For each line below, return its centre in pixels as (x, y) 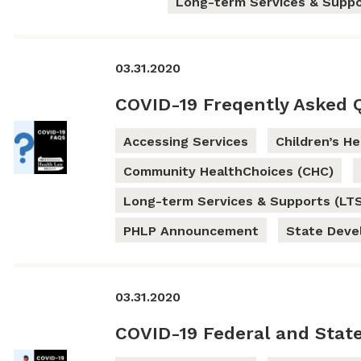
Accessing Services (186, 142)
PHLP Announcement (191, 231)
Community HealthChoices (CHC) (229, 172)
